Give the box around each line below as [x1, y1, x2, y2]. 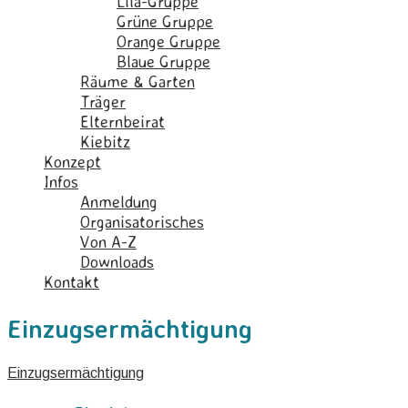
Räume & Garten [80, 71, 195, 91]
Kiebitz [80, 131, 130, 151]
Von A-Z [80, 231, 137, 251]
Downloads [80, 251, 154, 271]
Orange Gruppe [117, 31, 220, 51]
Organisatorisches [80, 211, 204, 231]
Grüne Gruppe [117, 11, 213, 31]
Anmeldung [80, 191, 158, 211]
